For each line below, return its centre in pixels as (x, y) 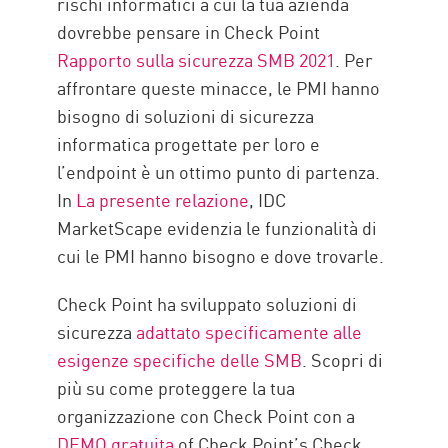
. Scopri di (343, 359)
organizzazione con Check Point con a (206, 415)
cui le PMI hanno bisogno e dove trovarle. (221, 255)
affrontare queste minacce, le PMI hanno (219, 87)
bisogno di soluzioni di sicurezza (186, 115)
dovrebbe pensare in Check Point (189, 31)
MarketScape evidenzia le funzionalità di (217, 227)
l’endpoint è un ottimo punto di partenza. (219, 171)
